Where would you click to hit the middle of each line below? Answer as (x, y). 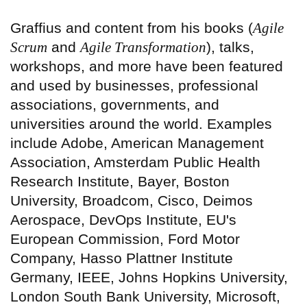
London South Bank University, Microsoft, (145, 297)
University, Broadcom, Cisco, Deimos (132, 201)
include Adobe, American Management (137, 143)
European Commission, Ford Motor (125, 239)
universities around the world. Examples (141, 124)
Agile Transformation (143, 48)
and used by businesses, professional (134, 86)
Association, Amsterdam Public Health (135, 162)
